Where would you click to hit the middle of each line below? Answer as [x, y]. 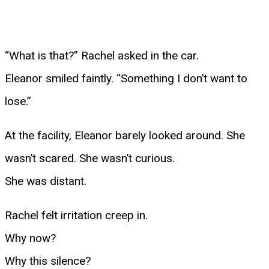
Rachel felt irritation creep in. [76, 215]
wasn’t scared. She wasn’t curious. [90, 158]
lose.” [18, 101]
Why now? [30, 238]
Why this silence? [48, 261]
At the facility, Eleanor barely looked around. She [125, 135]
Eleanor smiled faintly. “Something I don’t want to [126, 78]
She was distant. [46, 181]
